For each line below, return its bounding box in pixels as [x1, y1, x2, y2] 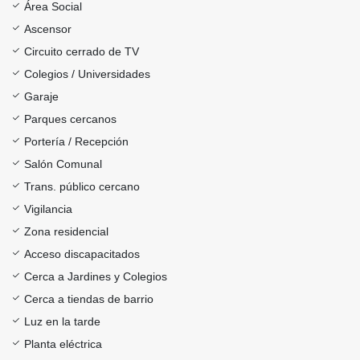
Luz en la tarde [24, 315, 100, 329]
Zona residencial [24, 225, 108, 239]
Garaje [24, 90, 59, 104]
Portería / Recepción [24, 135, 129, 149]
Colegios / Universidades [24, 67, 150, 81]
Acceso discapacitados [24, 247, 140, 261]
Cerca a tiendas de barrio [24, 292, 153, 306]
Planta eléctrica [24, 337, 102, 351]
